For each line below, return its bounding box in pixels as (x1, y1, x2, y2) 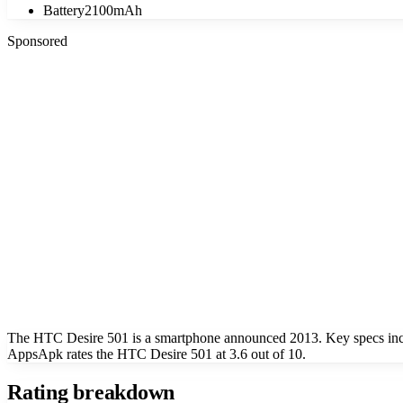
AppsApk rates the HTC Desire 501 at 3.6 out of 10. (7, 345, 306, 362)
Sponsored (7, 32, 67, 49)
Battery (43, 2, 85, 18)
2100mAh (85, 2, 142, 18)
